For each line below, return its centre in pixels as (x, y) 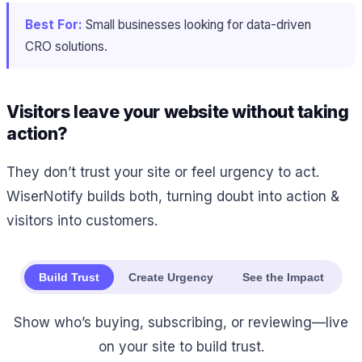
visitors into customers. (82, 220)
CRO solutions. (66, 47)
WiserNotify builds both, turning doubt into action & (173, 196)
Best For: (54, 25)
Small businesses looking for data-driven (197, 25)
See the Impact (283, 277)
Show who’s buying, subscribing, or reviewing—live (181, 322)
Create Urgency (170, 277)
